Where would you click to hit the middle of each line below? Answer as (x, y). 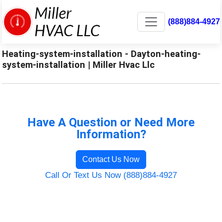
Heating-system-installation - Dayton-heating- (102, 54)
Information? (111, 134)
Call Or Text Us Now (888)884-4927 (111, 175)
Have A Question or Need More (111, 122)
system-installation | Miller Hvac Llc (79, 64)
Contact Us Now (111, 159)
